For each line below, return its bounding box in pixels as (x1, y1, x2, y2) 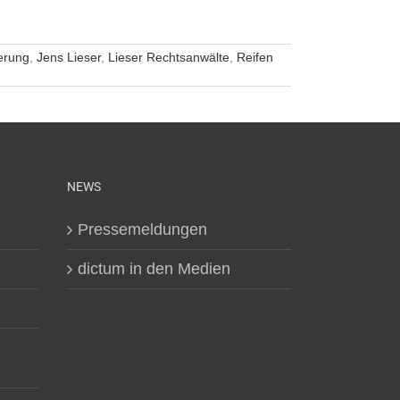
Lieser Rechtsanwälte (108, 49, 229, 64)
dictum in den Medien (78, 259, 230, 278)
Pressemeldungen (78, 220, 207, 238)
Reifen (237, 49, 273, 64)
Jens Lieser (37, 49, 101, 64)
